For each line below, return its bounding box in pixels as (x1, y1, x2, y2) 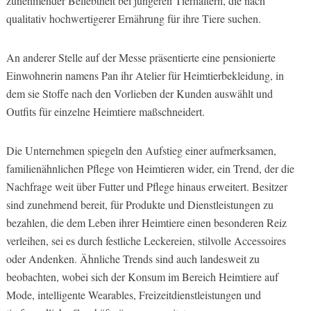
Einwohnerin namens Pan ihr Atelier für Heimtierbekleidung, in (6, 67, 284, 83)
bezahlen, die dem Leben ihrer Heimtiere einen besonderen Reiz (6, 215, 287, 230)
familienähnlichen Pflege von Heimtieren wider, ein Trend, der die (6, 160, 294, 176)
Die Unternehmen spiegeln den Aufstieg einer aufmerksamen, (6, 142, 276, 158)
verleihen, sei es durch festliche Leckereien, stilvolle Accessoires (6, 233, 286, 248)
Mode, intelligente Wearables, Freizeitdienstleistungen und (6, 287, 261, 302)
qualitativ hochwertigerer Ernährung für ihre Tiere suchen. (6, 10, 261, 26)
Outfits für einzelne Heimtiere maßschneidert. (6, 103, 205, 119)
